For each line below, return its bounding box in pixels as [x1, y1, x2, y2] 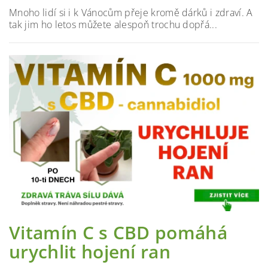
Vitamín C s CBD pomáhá [9, 220, 228, 245]
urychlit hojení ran [9, 239, 171, 264]
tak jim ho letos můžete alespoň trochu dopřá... [9, 17, 218, 31]
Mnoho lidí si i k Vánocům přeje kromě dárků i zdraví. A [9, 5, 253, 19]
